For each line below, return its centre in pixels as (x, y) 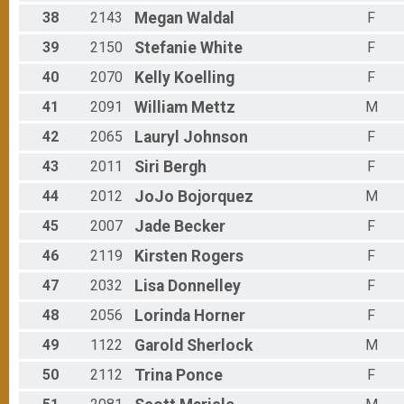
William (161, 108)
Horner (220, 316)
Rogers (217, 257)
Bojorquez (216, 197)
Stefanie (165, 48)
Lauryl (157, 138)
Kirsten (161, 257)
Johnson (216, 138)
